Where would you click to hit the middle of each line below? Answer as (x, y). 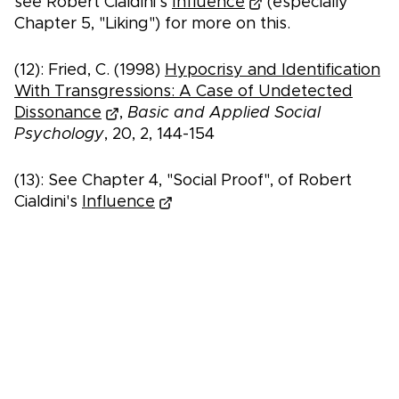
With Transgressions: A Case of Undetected (183, 92)
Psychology (59, 135)
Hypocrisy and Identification (273, 71)
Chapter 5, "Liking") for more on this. (152, 24)
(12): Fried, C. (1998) (90, 71)
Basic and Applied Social (224, 114)
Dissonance (58, 114)
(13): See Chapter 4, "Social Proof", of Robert (183, 181)
